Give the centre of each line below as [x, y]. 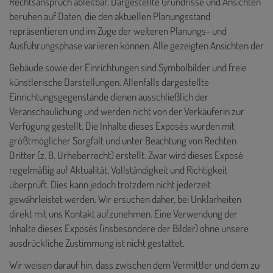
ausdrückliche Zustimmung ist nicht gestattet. [97, 243]
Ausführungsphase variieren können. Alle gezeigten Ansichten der [136, 45]
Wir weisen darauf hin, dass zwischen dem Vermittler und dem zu [134, 264]
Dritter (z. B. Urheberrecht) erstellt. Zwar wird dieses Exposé [126, 155]
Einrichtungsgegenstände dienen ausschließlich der [109, 96]
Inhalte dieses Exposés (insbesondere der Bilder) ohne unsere [129, 228]
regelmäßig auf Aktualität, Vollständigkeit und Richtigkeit [118, 169]
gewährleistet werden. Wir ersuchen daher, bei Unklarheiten [125, 199]
